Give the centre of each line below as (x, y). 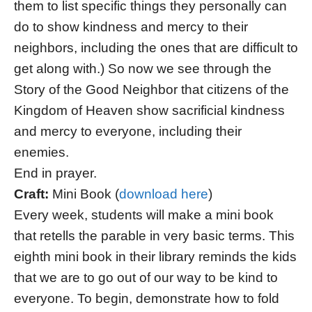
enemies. (41, 153)
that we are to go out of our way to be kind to (146, 278)
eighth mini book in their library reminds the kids (155, 257)
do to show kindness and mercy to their (131, 27)
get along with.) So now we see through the (143, 69)
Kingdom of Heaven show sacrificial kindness (149, 111)
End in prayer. (55, 173)
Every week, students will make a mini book (144, 215)
